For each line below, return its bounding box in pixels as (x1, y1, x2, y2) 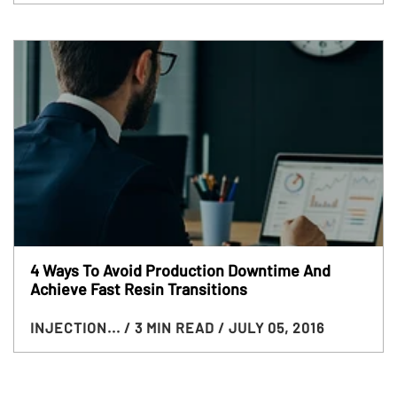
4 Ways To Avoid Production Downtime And (29, 261, 331, 281)
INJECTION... (29, 319, 124, 337)
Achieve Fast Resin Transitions (29, 279, 247, 300)
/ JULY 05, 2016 (217, 319, 324, 337)
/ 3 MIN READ (123, 319, 218, 337)
